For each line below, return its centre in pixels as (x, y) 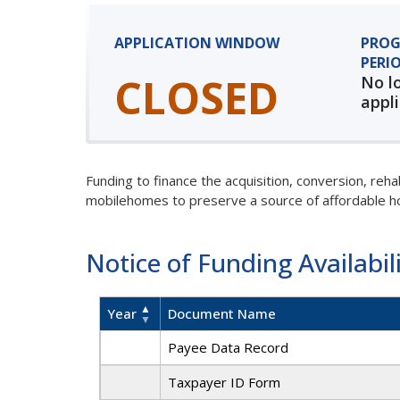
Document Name (221, 314)
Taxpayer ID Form (224, 383)
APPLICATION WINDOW (196, 43)
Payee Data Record (228, 348)
